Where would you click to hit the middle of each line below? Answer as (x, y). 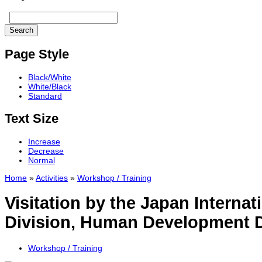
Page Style (37, 54)
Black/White (50, 77)
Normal (42, 160)
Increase (44, 141)
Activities (52, 177)
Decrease (46, 151)
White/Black (50, 86)
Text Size (32, 118)
